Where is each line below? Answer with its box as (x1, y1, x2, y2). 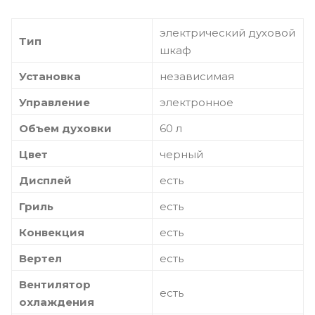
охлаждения (19, 295, 94, 309)
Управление (19, 95, 90, 109)
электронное (160, 95, 233, 109)
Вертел (19, 251, 62, 265)
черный (160, 147, 203, 161)
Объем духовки (19, 121, 112, 135)
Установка (19, 69, 81, 83)
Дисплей (19, 173, 72, 187)
